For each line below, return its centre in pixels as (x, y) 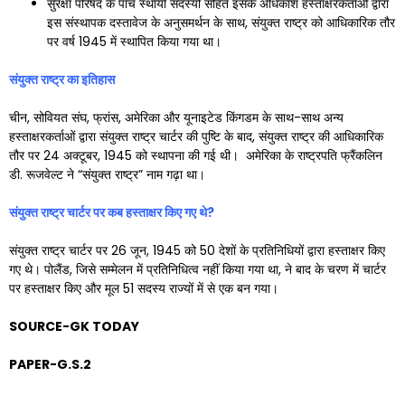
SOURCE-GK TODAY (74, 326)
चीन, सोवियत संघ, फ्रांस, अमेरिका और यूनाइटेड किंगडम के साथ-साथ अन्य (176, 117)
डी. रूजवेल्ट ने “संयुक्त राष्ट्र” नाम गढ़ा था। (107, 174)
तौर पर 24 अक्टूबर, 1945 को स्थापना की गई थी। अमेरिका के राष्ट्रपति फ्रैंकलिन (196, 155)
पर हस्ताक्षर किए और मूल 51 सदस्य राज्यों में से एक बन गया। (144, 288)
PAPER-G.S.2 (50, 364)
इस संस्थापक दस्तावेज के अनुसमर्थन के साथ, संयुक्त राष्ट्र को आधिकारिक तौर (221, 22)
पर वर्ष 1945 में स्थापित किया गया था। (134, 41)
